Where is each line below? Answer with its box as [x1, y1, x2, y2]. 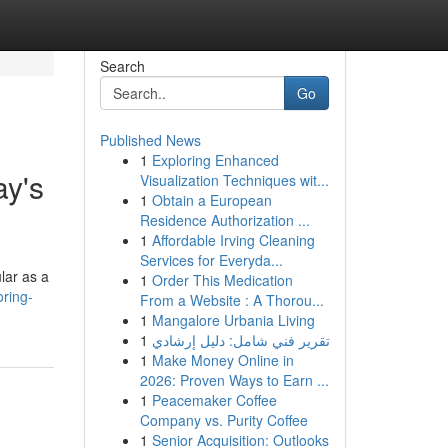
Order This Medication [151, 270, 293, 290]
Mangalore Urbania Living [151, 310, 315, 330]
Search [99, 56, 145, 76]
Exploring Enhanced [151, 150, 279, 170]
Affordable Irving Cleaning [151, 230, 315, 250]
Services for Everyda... [139, 250, 283, 270]
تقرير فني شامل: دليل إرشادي [151, 330, 330, 350]
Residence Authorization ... [139, 210, 310, 230]
